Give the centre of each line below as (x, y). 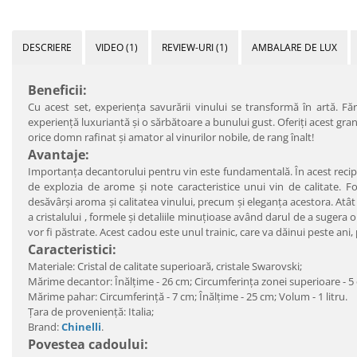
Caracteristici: (72, 249)
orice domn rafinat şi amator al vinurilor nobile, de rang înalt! (171, 137)
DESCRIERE (47, 47)
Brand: (45, 326)
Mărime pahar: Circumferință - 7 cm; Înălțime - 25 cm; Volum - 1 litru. (188, 296)
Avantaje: (59, 154)
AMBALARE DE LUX (294, 47)
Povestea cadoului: (88, 344)
